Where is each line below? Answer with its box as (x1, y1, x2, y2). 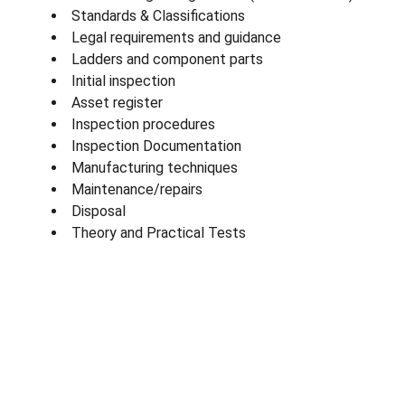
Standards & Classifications (71, 6, 245, 24)
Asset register (71, 93, 163, 111)
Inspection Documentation (71, 137, 241, 155)
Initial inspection (71, 71, 175, 89)
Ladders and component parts (71, 50, 263, 68)
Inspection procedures (71, 115, 215, 133)
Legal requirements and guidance (71, 28, 281, 46)
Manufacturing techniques (71, 158, 238, 176)
